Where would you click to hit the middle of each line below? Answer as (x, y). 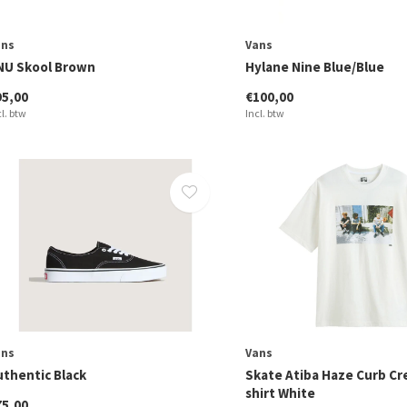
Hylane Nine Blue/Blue (314, 66)
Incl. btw (264, 113)
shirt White (280, 393)
